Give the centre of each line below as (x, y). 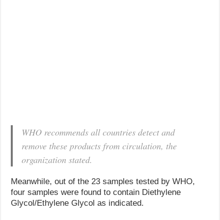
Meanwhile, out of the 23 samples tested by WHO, (103, 181)
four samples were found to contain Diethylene (96, 192)
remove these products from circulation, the (99, 146)
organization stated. (57, 159)
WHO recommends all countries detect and (98, 132)
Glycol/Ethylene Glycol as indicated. (78, 203)
